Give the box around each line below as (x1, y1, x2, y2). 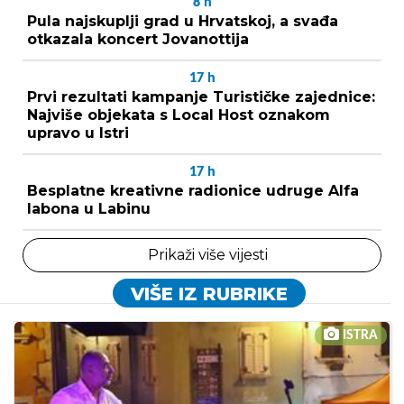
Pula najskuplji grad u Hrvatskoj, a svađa (27, 12, 338, 30)
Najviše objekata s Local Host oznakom (27, 106, 330, 124)
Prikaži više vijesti (147, 245, 268, 263)
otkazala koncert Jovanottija (27, 30, 249, 48)
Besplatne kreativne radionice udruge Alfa (27, 181, 359, 199)
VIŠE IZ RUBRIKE (130, 282, 288, 305)
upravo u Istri (27, 124, 129, 142)
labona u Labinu (27, 199, 151, 217)
